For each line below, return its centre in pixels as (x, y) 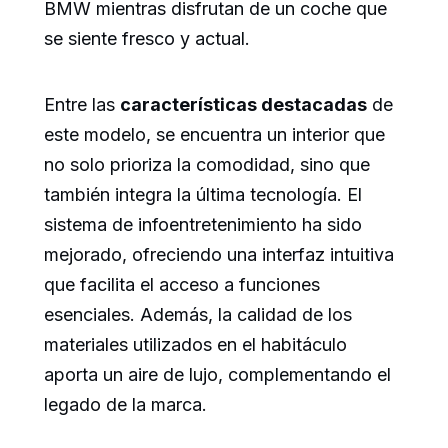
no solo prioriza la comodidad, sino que (207, 165)
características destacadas (243, 105)
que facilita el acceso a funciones (182, 285)
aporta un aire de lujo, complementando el (217, 375)
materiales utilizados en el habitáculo (195, 345)
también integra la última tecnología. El (203, 195)
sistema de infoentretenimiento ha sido (203, 225)
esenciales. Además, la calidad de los (198, 315)
